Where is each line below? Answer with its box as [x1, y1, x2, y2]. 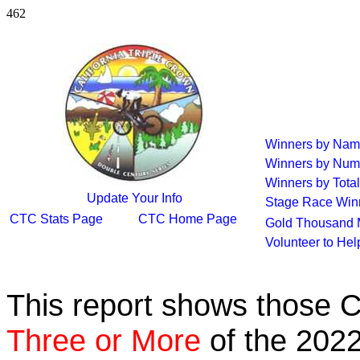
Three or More [6, 323, 201, 358]
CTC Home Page [138, 212, 237, 226]
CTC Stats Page [10, 212, 103, 226]
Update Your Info [87, 191, 182, 205]
